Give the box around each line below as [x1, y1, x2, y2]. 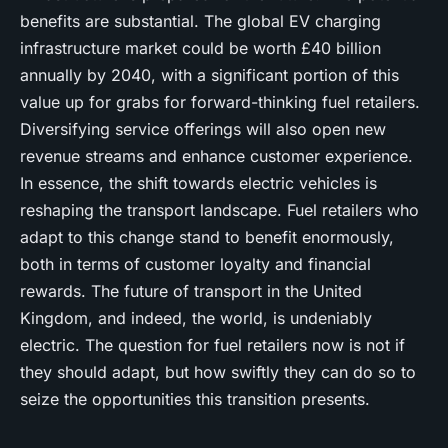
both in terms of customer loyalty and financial [20, 254, 371, 274]
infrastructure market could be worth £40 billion [20, 38, 381, 58]
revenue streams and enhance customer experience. [20, 146, 413, 166]
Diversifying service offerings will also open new [20, 119, 386, 139]
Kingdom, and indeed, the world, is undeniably [20, 308, 372, 328]
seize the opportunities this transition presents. [20, 389, 370, 409]
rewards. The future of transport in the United [20, 281, 362, 301]
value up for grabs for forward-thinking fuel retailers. [20, 92, 420, 112]
